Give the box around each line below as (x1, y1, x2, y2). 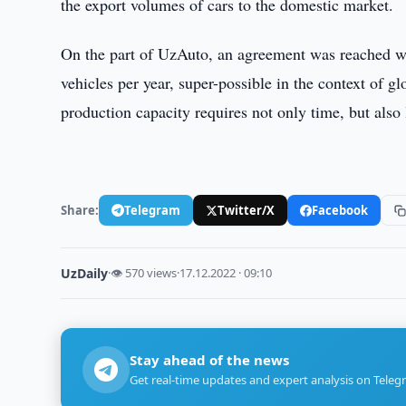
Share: (61, 201, 100, 218)
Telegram (124, 201, 181, 218)
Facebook (312, 201, 369, 218)
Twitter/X (217, 201, 275, 218)
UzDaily (61, 265, 109, 282)
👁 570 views (111, 265, 178, 281)
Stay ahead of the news (130, 351, 290, 369)
